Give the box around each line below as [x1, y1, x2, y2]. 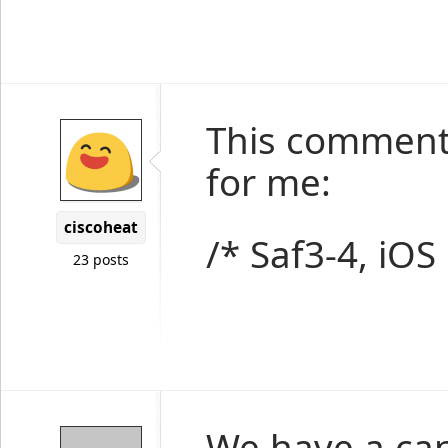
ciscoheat [64, 217, 138, 238]
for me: [206, 157, 331, 207]
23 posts [73, 250, 129, 269]
